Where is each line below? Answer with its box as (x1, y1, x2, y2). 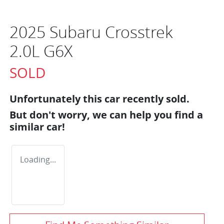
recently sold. (120, 91, 189, 105)
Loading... (20, 153, 56, 165)
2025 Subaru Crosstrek (9, 20, 172, 42)
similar (9, 119, 46, 133)
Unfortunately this (9, 91, 104, 105)
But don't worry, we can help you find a (9, 107, 203, 121)
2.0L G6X (9, 39, 72, 61)
